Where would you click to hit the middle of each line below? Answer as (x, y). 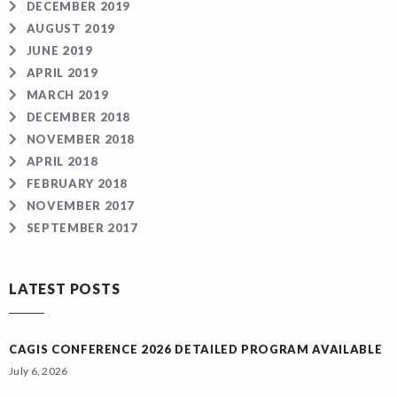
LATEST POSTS (65, 288)
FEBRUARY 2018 (77, 183)
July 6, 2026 (39, 371)
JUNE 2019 (59, 51)
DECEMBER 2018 (78, 117)
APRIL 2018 (62, 161)
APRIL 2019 (62, 73)
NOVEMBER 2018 (81, 139)
